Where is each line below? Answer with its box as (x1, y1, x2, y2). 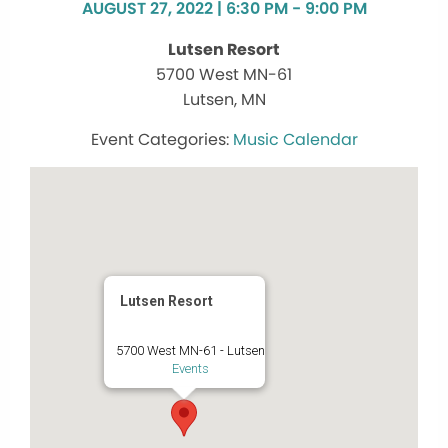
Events (171, 361, 209, 377)
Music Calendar (232, 128, 358, 152)
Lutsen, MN (182, 88, 266, 112)
